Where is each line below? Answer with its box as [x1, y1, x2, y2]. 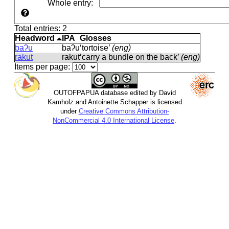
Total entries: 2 [14, 24, 67, 33]
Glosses [80, 34, 111, 42]
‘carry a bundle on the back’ [80, 53, 181, 61]
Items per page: [14, 62, 70, 71]
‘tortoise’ [80, 43, 112, 52]
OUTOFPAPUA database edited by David [53, 89, 176, 97]
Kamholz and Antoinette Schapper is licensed [47, 98, 182, 106]
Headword [15, 34, 57, 42]
